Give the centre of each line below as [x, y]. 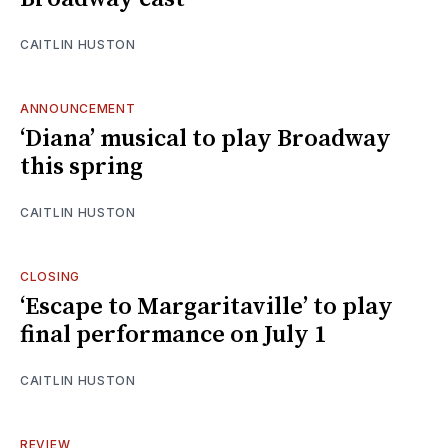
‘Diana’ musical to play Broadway [205, 138]
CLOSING [50, 276]
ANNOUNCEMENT [78, 108]
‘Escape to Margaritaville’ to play [206, 306]
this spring [81, 166]
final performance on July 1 [173, 334]
